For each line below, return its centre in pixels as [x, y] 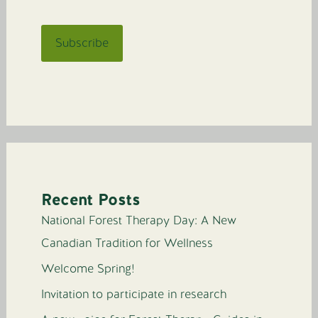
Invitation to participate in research [134, 295]
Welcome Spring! [88, 268]
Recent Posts [91, 199]
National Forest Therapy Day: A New [139, 220]
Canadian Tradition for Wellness [127, 243]
